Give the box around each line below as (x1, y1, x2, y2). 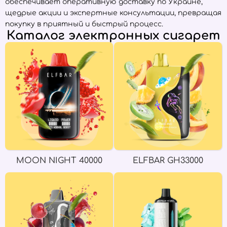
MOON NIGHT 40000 (16, 156, 102, 165)
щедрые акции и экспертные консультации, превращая (5, 9, 221, 17)
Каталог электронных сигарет (7, 29, 220, 43)
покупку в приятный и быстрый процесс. (5, 20, 163, 28)
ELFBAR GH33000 (133, 156, 203, 165)
